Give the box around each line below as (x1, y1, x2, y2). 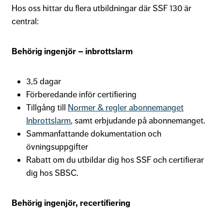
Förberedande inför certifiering (26, 89, 137, 100)
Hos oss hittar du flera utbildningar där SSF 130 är (12, 2, 191, 14)
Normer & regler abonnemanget (68, 102, 184, 113)
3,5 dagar (26, 76, 61, 87)
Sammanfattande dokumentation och (26, 128, 161, 139)
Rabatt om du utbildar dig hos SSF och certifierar (26, 154, 204, 165)
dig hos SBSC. (26, 167, 78, 178)
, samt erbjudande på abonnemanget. (71, 115, 205, 126)
